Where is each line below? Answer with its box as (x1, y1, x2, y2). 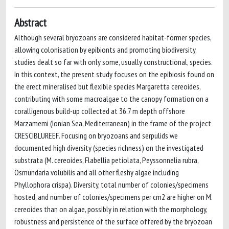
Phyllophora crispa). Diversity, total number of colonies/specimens (14, 179, 209, 190)
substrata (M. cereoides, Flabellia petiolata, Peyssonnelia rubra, (14, 155, 198, 165)
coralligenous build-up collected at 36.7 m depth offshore (14, 106, 185, 116)
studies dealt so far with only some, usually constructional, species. (14, 57, 212, 67)
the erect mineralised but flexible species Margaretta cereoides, (14, 81, 200, 91)
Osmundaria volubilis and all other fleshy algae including (14, 167, 179, 177)
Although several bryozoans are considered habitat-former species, (14, 32, 211, 42)
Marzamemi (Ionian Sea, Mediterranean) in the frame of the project (14, 118, 211, 128)
